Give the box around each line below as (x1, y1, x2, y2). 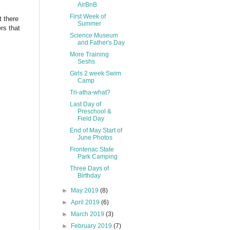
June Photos (77, 134, 112, 141)
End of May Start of (69, 127, 122, 134)
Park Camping (77, 153, 118, 160)
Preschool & (77, 108, 111, 115)
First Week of (69, 13, 106, 20)
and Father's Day (77, 39, 125, 46)
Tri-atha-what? (69, 89, 110, 96)
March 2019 (71, 210, 106, 218)
